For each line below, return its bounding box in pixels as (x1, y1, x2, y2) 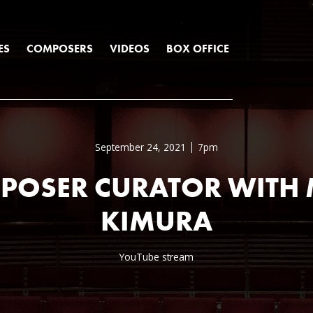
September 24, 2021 (95, 140, 186, 154)
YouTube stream (119, 250, 194, 263)
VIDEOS (110, 41, 150, 56)
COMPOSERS (27, 41, 94, 56)
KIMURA (101, 203, 212, 239)
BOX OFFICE (166, 41, 230, 56)
